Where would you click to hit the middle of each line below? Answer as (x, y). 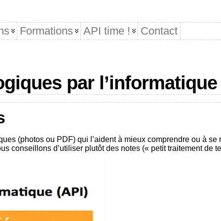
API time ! (107, 31)
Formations (46, 31)
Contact (159, 31)
